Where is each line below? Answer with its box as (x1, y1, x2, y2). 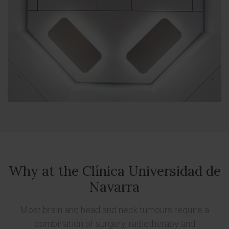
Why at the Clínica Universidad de (8, 163, 221, 179)
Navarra (89, 178, 140, 195)
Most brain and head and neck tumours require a (20, 204, 209, 215)
